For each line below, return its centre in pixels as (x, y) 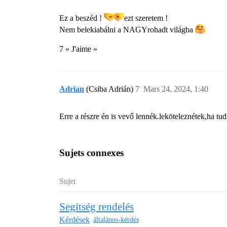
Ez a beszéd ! (82, 18)
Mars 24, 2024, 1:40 (176, 89)
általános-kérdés (116, 220)
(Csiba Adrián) (111, 89)
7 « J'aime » (78, 49)
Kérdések (74, 219)
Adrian (72, 89)
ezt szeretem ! (146, 18)
